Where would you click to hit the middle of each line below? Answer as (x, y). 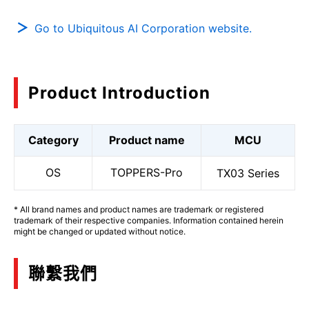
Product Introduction (119, 93)
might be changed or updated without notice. (100, 231)
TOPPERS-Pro (147, 172)
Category (53, 140)
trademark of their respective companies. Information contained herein (149, 220)
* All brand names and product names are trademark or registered (139, 209)
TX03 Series (248, 173)
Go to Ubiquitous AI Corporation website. (143, 28)
